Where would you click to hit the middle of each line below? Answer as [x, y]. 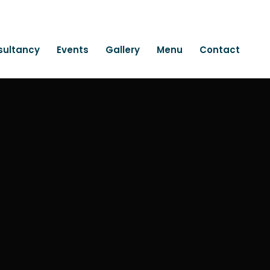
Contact [220, 50]
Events [73, 50]
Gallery [123, 50]
